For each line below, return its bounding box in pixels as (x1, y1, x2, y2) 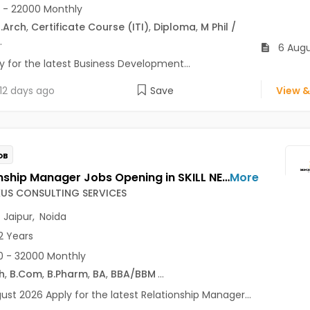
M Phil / (200, 20, 236, 35)
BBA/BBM (110, 267, 156, 282)
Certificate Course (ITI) (30, 20, 149, 35)
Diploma (153, 20, 196, 35)
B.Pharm (46, 267, 88, 282)
